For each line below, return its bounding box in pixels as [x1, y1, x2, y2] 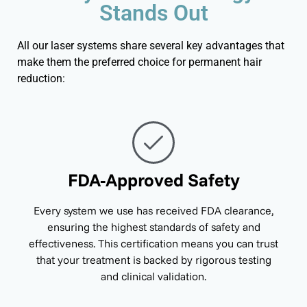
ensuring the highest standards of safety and [47, 219, 260, 234]
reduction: [17, 72, 68, 86]
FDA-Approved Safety [67, 168, 240, 191]
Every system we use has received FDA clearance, [34, 203, 273, 217]
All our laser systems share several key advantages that [17, 39, 284, 53]
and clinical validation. [101, 269, 206, 283]
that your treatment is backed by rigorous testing [36, 252, 271, 267]
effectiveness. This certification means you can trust [29, 236, 278, 250]
